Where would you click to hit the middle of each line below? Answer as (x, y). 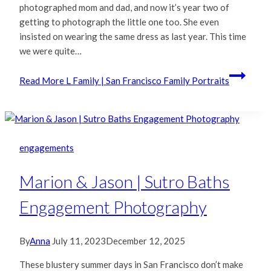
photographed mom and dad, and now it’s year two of (124, 7)
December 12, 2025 (145, 241)
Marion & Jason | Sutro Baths (125, 182)
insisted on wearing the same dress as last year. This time (133, 36)
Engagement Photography (113, 207)
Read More (42, 80)
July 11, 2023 (79, 241)
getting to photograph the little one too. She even (119, 21)
